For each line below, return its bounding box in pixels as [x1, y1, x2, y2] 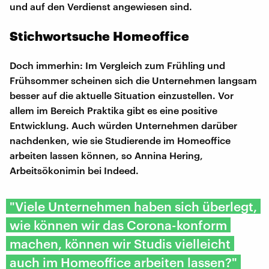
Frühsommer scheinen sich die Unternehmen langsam [10, 74, 257, 86]
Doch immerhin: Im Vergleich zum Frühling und [10, 59, 225, 71]
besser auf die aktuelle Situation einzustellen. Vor [10, 89, 234, 101]
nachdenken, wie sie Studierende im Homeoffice [10, 134, 231, 146]
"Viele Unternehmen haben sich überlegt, [10, 198, 257, 214]
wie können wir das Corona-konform [10, 217, 227, 232]
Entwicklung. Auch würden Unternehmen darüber [10, 119, 237, 131]
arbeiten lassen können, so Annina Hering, [10, 149, 203, 161]
